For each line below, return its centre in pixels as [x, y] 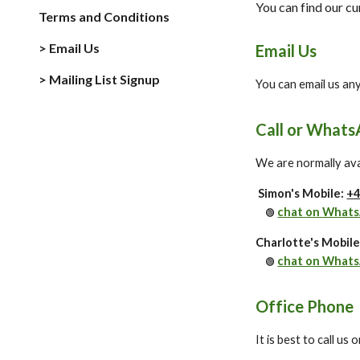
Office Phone [305, 306]
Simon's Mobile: [303, 193]
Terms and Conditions [104, 16]
